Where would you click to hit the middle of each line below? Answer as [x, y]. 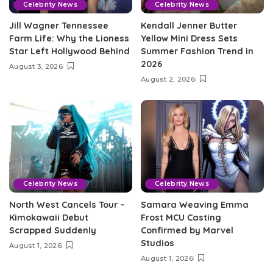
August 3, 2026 [36, 67]
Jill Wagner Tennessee [59, 26]
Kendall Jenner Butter [189, 26]
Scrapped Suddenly [53, 230]
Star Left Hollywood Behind [69, 51]
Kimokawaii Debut [49, 217]
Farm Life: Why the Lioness [69, 39]
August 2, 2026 [168, 80]
